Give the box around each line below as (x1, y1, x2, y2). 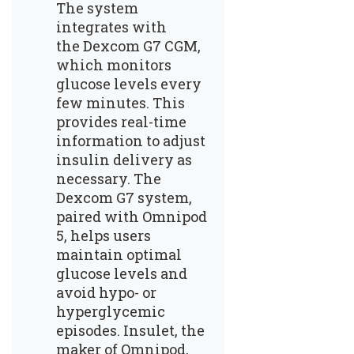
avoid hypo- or (56, 282, 156, 302)
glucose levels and (56, 263, 187, 283)
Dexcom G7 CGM (83, 36, 198, 55)
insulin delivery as (56, 149, 192, 169)
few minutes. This (56, 92, 185, 112)
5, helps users (56, 225, 151, 245)
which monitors (56, 55, 171, 74)
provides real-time (56, 111, 186, 131)
